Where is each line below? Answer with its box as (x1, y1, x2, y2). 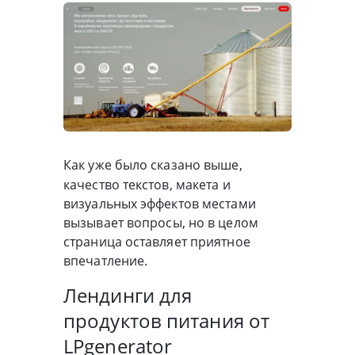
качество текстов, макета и (63, 176, 231, 194)
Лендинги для (63, 282, 193, 309)
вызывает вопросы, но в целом (63, 214, 258, 232)
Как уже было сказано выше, (63, 156, 242, 174)
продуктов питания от (63, 307, 270, 334)
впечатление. (63, 252, 148, 270)
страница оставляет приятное (63, 233, 250, 251)
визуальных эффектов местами (63, 195, 256, 213)
